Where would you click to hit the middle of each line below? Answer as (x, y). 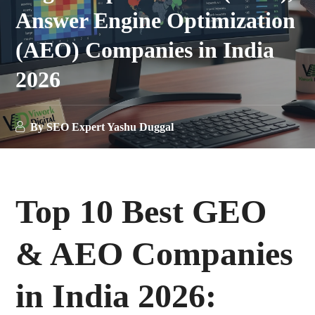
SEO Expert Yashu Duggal (110, 127)
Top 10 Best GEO (141, 211)
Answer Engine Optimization (156, 20)
